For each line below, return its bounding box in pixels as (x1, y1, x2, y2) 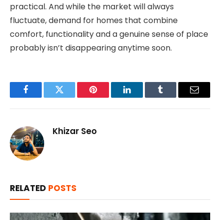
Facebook (25, 92, 59, 102)
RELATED (10, 182, 48, 194)
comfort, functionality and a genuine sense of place (10, 28, 208, 40)
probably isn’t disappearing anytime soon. (10, 42, 172, 54)
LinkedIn (126, 92, 159, 102)
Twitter (58, 92, 84, 102)
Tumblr (160, 92, 186, 102)
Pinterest (92, 92, 124, 102)
